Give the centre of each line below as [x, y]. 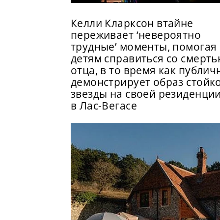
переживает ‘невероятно [136, 35]
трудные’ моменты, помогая [144, 46]
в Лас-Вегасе [104, 105]
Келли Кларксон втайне [132, 23]
